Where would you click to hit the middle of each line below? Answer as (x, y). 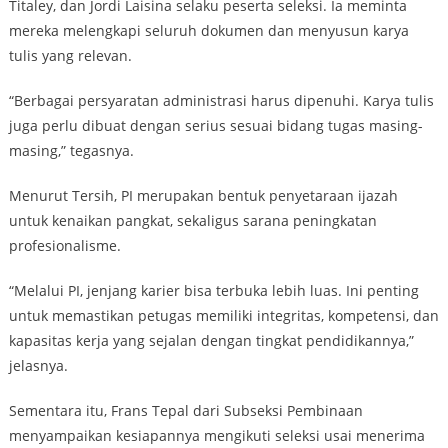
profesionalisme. (64, 245)
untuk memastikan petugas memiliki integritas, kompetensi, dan (223, 315)
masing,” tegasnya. (71, 150)
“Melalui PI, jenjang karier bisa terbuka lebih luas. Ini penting (213, 290)
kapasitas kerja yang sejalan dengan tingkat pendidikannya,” (211, 340)
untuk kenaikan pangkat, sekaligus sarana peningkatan (192, 220)
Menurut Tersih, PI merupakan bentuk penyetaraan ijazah (203, 195)
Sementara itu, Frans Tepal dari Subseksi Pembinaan (185, 410)
